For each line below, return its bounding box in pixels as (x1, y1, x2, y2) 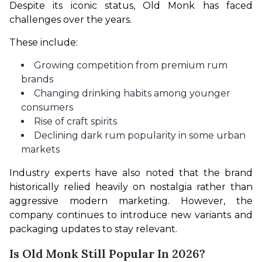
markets (21, 144, 60, 156)
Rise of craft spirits (34, 116, 117, 127)
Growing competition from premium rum (34, 60, 227, 71)
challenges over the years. (9, 14, 132, 26)
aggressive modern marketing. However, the (9, 195, 253, 207)
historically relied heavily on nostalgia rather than (9, 181, 253, 193)
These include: (9, 37, 78, 49)
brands (21, 74, 53, 85)
